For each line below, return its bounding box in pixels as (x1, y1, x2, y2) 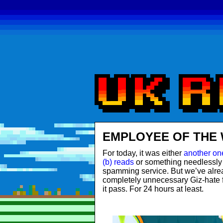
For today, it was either (102, 149, 184, 157)
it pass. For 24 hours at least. (102, 185, 204, 193)
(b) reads (102, 158, 134, 166)
